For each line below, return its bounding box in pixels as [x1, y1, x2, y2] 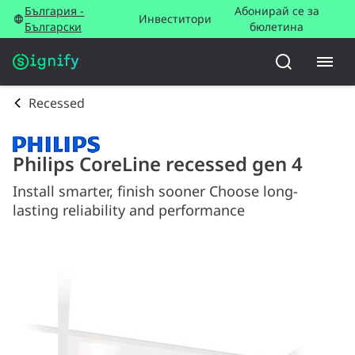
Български [25, 19, 82, 34]
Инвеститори [138, 11, 212, 26]
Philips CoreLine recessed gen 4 [13, 151, 303, 177]
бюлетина [250, 19, 304, 34]
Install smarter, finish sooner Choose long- [13, 181, 298, 200]
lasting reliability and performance [13, 200, 245, 219]
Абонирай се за [234, 3, 319, 18]
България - [25, 3, 85, 18]
